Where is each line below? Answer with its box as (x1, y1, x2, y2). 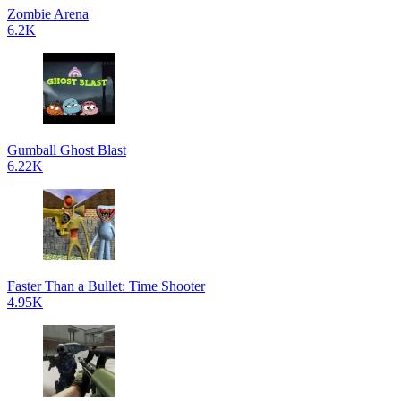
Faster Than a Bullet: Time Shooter (7, 278, 205, 294)
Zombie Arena (7, 6, 89, 21)
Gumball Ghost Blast (7, 142, 126, 158)
